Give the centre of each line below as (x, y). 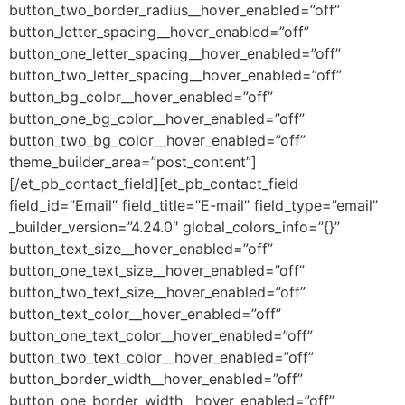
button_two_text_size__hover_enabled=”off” (157, 292)
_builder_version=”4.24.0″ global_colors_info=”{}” (174, 226)
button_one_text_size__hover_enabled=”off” (157, 270)
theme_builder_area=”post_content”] (133, 161)
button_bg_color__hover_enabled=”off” (141, 96)
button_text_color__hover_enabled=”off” (145, 313)
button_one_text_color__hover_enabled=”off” (161, 335)
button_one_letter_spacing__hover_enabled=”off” (175, 53)
